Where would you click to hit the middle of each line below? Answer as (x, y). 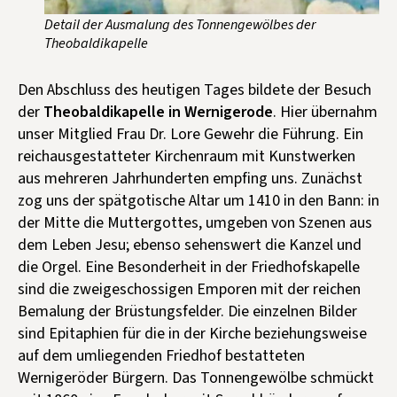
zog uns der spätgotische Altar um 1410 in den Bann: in (198, 200)
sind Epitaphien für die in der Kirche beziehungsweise (192, 333)
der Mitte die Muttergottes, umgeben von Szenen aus (195, 222)
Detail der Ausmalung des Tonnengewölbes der (180, 24)
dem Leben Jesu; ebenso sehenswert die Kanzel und (190, 245)
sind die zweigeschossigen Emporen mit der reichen (189, 289)
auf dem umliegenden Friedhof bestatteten (161, 355)
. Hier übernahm (325, 112)
